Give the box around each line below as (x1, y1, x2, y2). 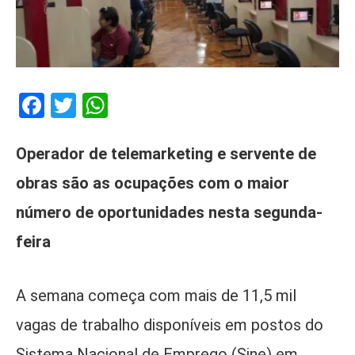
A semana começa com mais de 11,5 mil (16, 285, 296, 305)
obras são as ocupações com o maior (16, 173, 289, 193)
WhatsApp (108, 90, 222, 120)
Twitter (76, 90, 155, 120)
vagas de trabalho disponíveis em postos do (16, 315, 323, 334)
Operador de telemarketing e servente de (16, 143, 316, 163)
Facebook (44, 90, 150, 120)
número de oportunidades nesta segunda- (16, 202, 323, 222)
